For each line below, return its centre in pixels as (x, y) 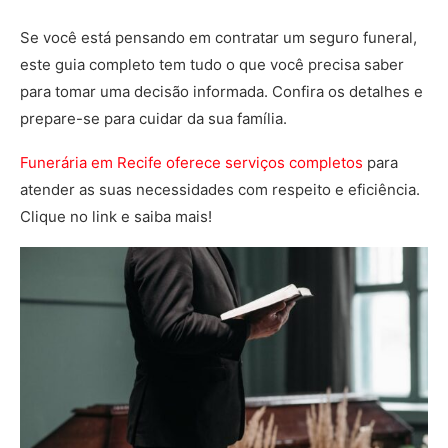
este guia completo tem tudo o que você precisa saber (212, 64)
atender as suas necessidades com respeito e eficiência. (220, 189)
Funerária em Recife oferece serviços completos (191, 162)
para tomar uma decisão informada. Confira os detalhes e (221, 91)
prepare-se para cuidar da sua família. (155, 118)
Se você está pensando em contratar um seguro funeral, (218, 37)
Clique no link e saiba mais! (118, 216)
